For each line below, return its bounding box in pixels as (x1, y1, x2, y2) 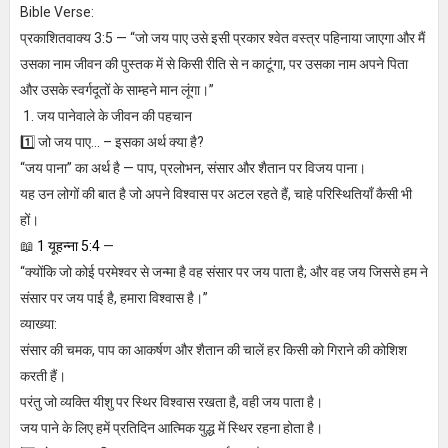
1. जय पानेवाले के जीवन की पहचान (19, 108, 192, 125)
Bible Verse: (19, 4, 94, 21)
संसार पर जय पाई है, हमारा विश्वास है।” (19, 290, 208, 307)
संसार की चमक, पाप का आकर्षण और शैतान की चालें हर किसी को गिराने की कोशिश (19, 342, 407, 359)
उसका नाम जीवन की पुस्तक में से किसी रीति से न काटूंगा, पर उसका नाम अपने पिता (19, 56, 408, 73)
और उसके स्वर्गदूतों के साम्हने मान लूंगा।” (19, 82, 214, 99)
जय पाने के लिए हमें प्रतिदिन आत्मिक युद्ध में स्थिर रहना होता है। (19, 420, 323, 437)
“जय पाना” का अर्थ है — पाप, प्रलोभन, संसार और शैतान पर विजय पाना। (19, 160, 366, 177)
